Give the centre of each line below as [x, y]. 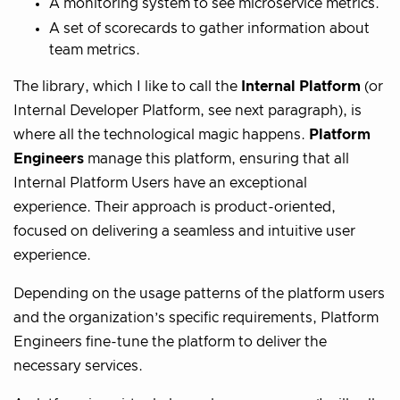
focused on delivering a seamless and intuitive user [184, 232]
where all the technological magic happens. [161, 135]
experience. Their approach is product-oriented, [175, 208]
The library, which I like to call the [127, 87]
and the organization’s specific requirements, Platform [196, 318]
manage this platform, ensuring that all [217, 159]
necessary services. [78, 367]
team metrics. [95, 50]
